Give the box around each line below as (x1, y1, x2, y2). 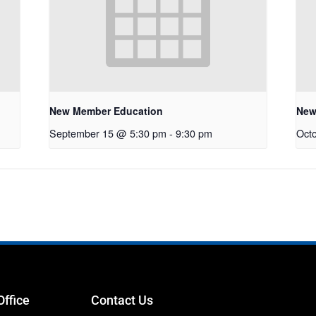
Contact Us (91, 293, 154, 308)
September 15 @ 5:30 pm (49, 126, 167, 141)
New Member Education (49, 104, 164, 119)
